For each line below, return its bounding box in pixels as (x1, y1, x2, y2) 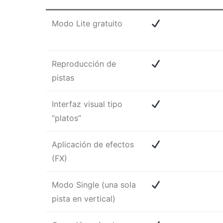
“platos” (52, 113, 81, 123)
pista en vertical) (52, 194, 115, 204)
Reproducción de (52, 59, 116, 69)
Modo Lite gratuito (52, 18, 122, 29)
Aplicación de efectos (52, 139, 134, 150)
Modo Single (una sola (52, 180, 136, 190)
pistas (52, 73, 74, 83)
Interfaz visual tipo (52, 99, 122, 110)
